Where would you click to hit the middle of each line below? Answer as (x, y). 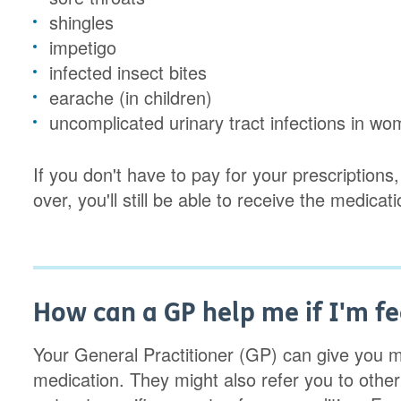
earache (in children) (131, 97)
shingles (82, 22)
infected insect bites (128, 72)
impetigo (83, 47)
